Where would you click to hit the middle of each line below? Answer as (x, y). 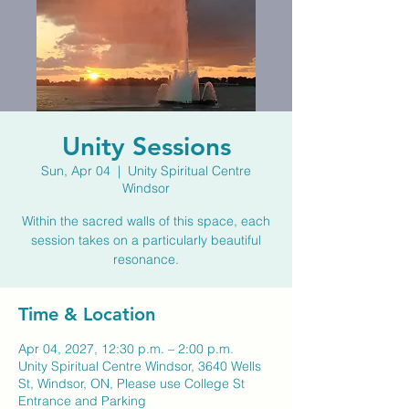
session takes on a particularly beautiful (146, 240)
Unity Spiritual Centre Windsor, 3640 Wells (140, 366)
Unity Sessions (146, 146)
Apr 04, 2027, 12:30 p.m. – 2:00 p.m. (126, 349)
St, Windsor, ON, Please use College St (131, 383)
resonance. (146, 259)
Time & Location (87, 314)
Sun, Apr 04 (76, 171)
